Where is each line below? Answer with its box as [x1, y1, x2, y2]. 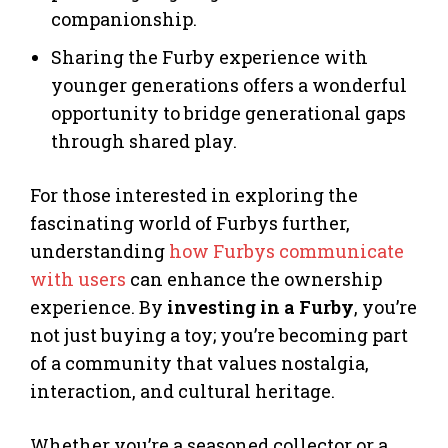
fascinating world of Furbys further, [30, 211, 350, 236]
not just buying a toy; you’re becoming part [30, 323, 408, 348]
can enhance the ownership [126, 267, 382, 292]
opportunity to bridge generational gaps [51, 101, 406, 126]
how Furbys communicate [169, 239, 404, 264]
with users [30, 267, 126, 292]
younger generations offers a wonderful [51, 73, 407, 98]
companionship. [51, 7, 197, 32]
